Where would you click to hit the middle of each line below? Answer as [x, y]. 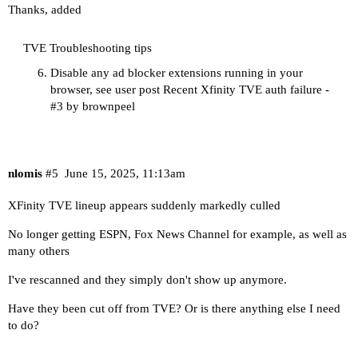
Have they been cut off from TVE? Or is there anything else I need [174, 308]
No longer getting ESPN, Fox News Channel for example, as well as [177, 234]
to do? [24, 325]
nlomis [25, 173]
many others [39, 251]
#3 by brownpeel [93, 107]
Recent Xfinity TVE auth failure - [246, 90]
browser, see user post [107, 90]
